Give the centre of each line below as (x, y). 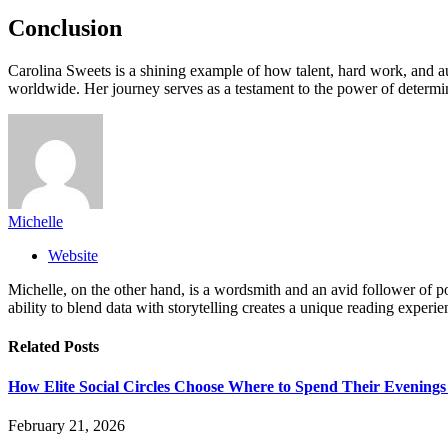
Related (36, 347)
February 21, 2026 (66, 425)
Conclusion (65, 28)
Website (73, 255)
